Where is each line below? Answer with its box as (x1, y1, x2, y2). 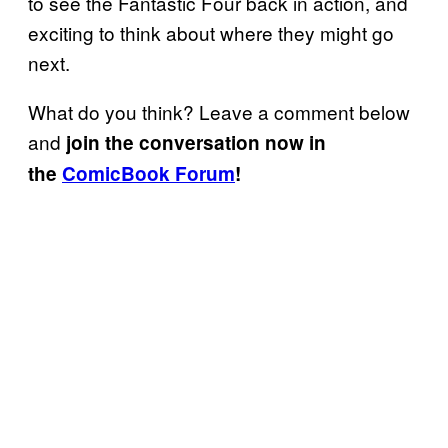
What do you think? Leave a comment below (28, 97, 410, 125)
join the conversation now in (61, 128, 326, 156)
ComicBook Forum (62, 159, 235, 187)
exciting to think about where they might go (28, 18, 394, 46)
